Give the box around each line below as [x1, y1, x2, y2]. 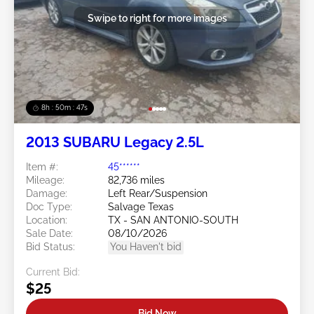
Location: [26, 214, 67, 226]
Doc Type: [26, 200, 72, 212]
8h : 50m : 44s [41, 103, 88, 111]
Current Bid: [26, 266, 80, 278]
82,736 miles [108, 174, 165, 186]
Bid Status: [26, 240, 75, 252]
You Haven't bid [110, 240, 182, 252]
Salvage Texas [108, 200, 174, 212]
